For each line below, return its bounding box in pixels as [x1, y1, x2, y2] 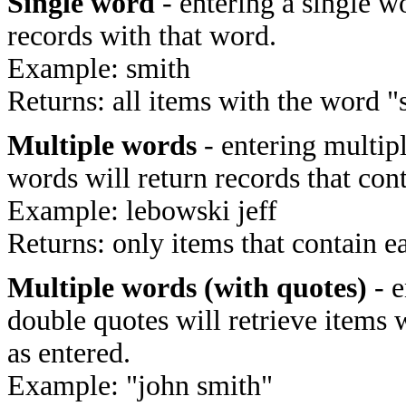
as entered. [7, 337, 130, 369]
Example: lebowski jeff [7, 195, 277, 227]
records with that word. [7, 20, 276, 52]
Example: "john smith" [7, 370, 273, 401]
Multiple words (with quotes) [7, 272, 367, 304]
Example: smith [7, 53, 190, 84]
